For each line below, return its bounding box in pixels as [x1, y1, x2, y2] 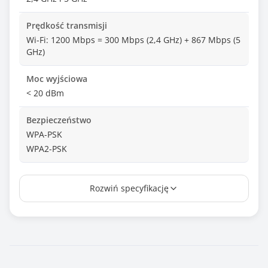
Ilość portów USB [26, 252, 96, 264]
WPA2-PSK [26, 143, 67, 154]
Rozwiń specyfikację [90, 182, 169, 194]
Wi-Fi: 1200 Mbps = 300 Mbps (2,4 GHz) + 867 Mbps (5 [26, 34, 240, 45]
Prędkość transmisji [26, 20, 107, 31]
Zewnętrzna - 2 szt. [26, 184, 102, 196]
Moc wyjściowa [26, 73, 87, 84]
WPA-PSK [26, 129, 62, 140]
